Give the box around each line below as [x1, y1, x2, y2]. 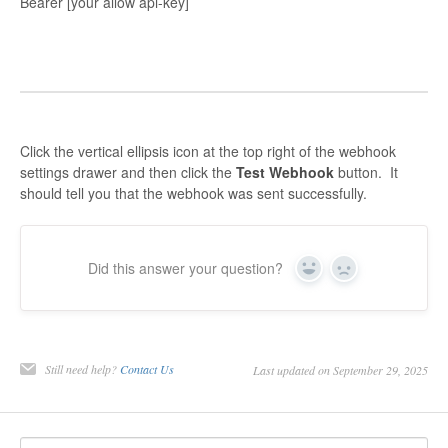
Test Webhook [236, 162, 334, 183]
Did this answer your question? [88, 258, 283, 279]
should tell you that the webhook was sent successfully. [20, 183, 367, 204]
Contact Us [120, 361, 174, 378]
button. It [334, 162, 398, 183]
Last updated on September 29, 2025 [253, 362, 428, 379]
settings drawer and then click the [20, 162, 236, 183]
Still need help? [45, 361, 120, 378]
